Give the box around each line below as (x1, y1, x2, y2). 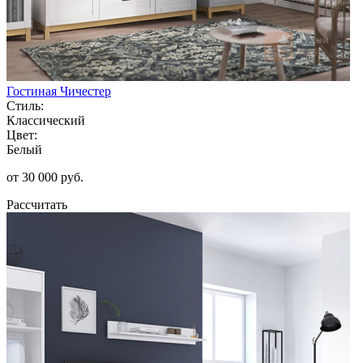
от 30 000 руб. (6, 169, 83, 184)
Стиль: (6, 98, 44, 113)
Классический (6, 113, 85, 127)
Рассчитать (6, 197, 67, 211)
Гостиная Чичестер (6, 83, 111, 98)
